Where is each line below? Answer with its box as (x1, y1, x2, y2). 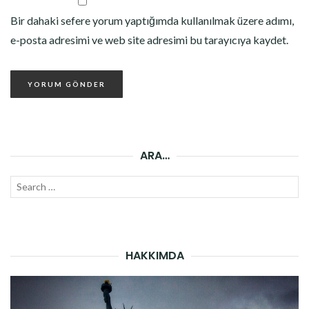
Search (10, 179, 39, 191)
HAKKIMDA (125, 248, 184, 264)
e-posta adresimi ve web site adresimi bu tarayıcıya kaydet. (10, 33, 288, 47)
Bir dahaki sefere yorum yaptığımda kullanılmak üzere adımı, (10, 14, 294, 28)
